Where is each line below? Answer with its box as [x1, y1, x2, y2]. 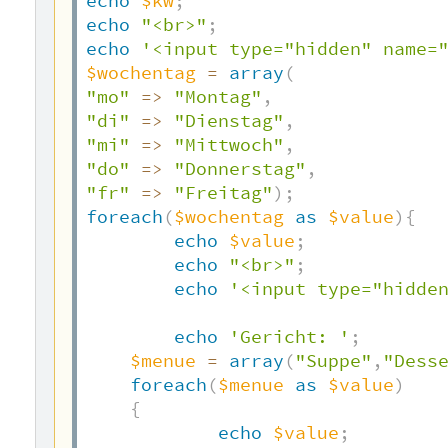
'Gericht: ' [229, 326, 351, 349]
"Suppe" [295, 350, 373, 373]
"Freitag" [174, 182, 274, 205]
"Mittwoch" [174, 134, 285, 157]
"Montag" [174, 86, 263, 109]
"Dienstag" [174, 110, 285, 133]
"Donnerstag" [174, 158, 307, 181]
